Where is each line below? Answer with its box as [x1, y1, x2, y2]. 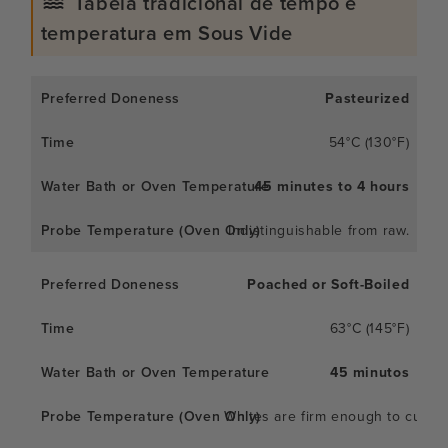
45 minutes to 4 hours [254, 175, 410, 196]
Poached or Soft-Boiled [247, 273, 410, 294]
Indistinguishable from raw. [228, 219, 410, 240]
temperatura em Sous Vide [40, 17, 293, 47]
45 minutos [329, 361, 410, 382]
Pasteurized [325, 87, 410, 108]
